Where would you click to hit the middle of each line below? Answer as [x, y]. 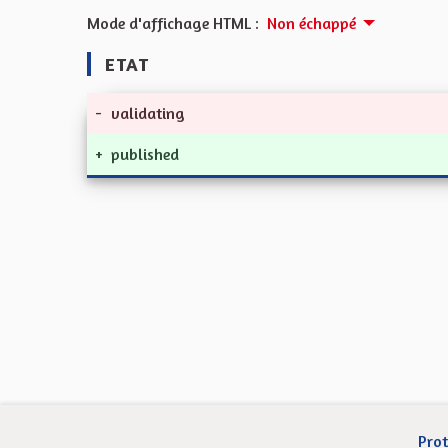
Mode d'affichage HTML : [173, 23]
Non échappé [311, 23]
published [145, 154]
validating [148, 113]
